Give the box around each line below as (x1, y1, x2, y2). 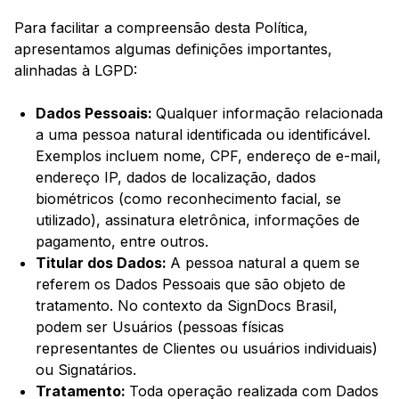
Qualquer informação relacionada (156, 104, 383, 123)
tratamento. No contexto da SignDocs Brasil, (36, 297, 338, 315)
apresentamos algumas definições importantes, (14, 40, 332, 59)
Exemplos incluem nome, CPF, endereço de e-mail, (36, 147, 381, 166)
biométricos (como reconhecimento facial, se (36, 190, 341, 208)
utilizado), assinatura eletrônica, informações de (36, 211, 360, 230)
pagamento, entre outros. (36, 232, 208, 251)
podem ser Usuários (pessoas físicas (36, 318, 284, 337)
